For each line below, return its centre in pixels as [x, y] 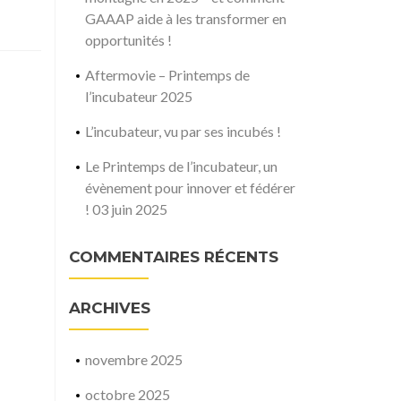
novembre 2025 [133, 359]
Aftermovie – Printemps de [167, 75]
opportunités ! [128, 40]
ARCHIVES [110, 308]
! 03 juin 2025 [126, 209]
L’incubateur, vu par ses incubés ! [183, 131]
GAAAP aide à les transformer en [185, 18]
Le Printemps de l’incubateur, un [181, 166]
